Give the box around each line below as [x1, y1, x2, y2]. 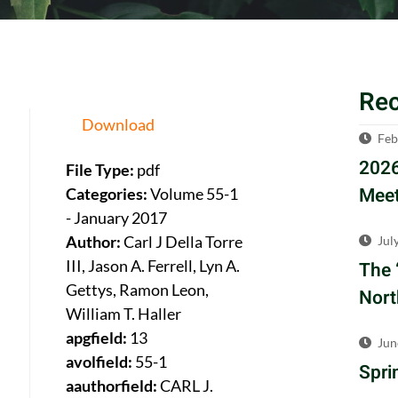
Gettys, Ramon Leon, [66, 280, 210, 300]
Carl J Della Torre [123, 232, 243, 252]
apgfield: [66, 328, 128, 348]
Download [82, 115, 155, 135]
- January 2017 [66, 208, 168, 228]
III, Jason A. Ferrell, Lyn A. [66, 256, 241, 276]
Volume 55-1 [150, 184, 239, 204]
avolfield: [66, 352, 133, 372]
